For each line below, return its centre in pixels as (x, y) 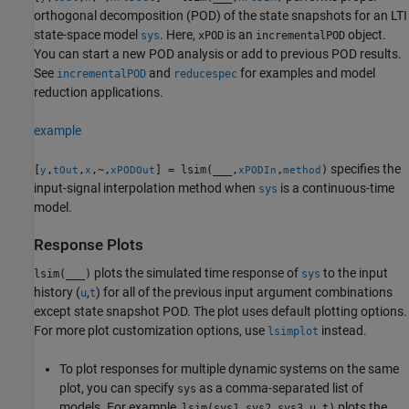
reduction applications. (99, 92)
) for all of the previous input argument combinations (244, 292)
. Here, (179, 34)
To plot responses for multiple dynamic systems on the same (229, 369)
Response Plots (89, 245)
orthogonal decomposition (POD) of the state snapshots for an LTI (220, 15)
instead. (343, 330)
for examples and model (306, 73)
